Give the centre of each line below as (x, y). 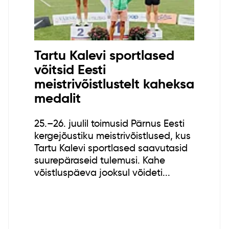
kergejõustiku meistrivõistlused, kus (112, 135)
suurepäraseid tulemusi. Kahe (99, 160)
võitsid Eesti (70, 70)
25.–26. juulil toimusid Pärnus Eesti (109, 123)
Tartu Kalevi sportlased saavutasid (111, 148)
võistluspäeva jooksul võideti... (102, 172)
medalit (57, 98)
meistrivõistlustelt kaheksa (114, 84)
